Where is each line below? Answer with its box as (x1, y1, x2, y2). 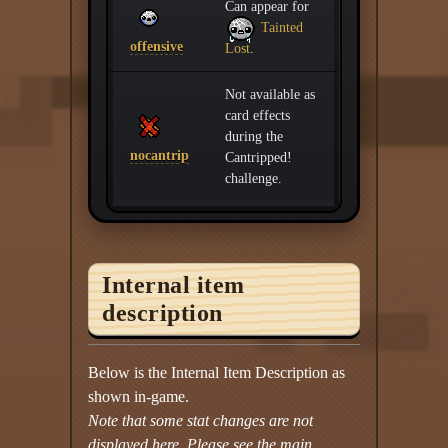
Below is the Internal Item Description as (88, 363, 346, 381)
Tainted (257, 19, 304, 35)
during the (225, 128, 284, 144)
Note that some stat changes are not (88, 411, 314, 429)
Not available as (225, 86, 316, 102)
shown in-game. (88, 387, 190, 405)
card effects (225, 107, 291, 123)
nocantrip (130, 147, 190, 163)
